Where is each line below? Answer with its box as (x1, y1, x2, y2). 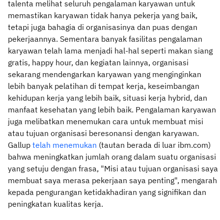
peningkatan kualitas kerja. (8, 198, 103, 209)
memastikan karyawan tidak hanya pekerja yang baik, (8, 10, 197, 20)
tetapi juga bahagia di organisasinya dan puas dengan (8, 22, 197, 32)
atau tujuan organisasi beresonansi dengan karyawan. (8, 128, 199, 138)
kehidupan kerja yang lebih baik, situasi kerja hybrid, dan (8, 92, 207, 103)
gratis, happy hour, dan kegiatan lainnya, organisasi (8, 57, 189, 67)
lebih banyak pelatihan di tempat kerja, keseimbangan (8, 81, 199, 91)
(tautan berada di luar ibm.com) (97, 139, 211, 150)
